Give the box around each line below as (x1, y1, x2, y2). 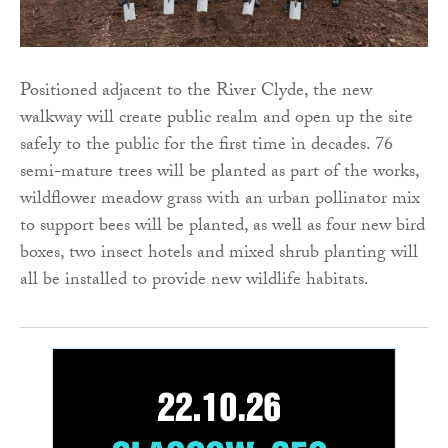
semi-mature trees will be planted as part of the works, (20, 158, 419, 190)
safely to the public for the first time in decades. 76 (20, 131, 393, 163)
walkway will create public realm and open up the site (20, 104, 413, 136)
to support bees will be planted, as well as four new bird (20, 212, 425, 244)
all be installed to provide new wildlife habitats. (20, 266, 369, 298)
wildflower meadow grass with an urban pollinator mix (20, 185, 420, 217)
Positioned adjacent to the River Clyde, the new (20, 77, 372, 109)
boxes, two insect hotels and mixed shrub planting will (20, 239, 418, 271)
